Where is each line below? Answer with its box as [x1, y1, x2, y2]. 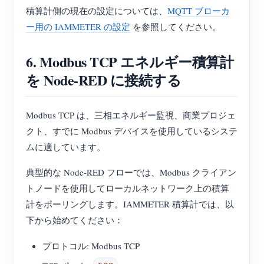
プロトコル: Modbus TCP [42, 240, 140, 252]
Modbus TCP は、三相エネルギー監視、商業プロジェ [26, 109, 236, 121]
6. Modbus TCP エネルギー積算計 [26, 51, 234, 72]
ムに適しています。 [26, 141, 105, 153]
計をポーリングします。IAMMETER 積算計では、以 [26, 198, 234, 210]
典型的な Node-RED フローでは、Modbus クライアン [26, 166, 236, 179]
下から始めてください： [26, 214, 123, 226]
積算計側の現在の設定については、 [26, 5, 167, 17]
